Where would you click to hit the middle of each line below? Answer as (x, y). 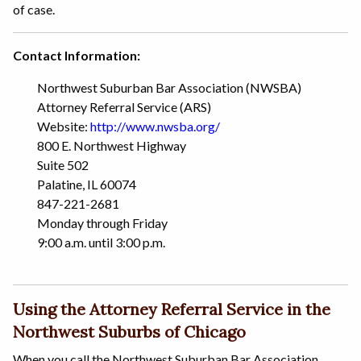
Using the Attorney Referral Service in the (172, 309)
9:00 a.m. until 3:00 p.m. (101, 242)
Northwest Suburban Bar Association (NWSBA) (169, 87)
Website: (64, 126)
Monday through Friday (102, 222)
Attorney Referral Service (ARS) (124, 106)
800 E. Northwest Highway (112, 145)
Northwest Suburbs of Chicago (129, 331)
